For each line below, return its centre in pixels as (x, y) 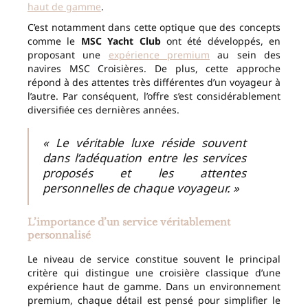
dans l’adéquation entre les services (144, 158)
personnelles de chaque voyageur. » (141, 188)
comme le (54, 41)
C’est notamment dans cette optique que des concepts (154, 27)
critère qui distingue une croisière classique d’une (154, 273)
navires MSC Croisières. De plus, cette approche (154, 69)
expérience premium (159, 55)
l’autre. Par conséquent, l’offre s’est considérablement (154, 96)
